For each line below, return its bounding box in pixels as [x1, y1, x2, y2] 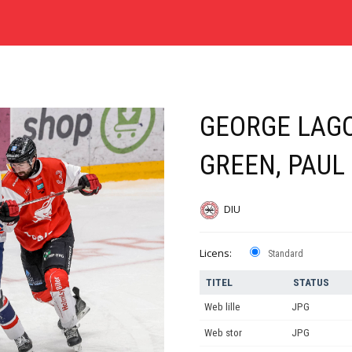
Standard [268, 248, 303, 260]
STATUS [293, 277, 329, 289]
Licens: [200, 246, 232, 261]
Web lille [204, 301, 240, 313]
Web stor [204, 327, 242, 339]
